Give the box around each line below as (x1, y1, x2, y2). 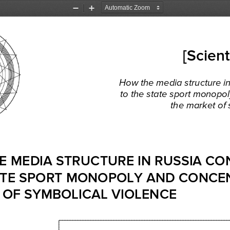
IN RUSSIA (138, 152, 202, 168)
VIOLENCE (111, 185, 181, 201)
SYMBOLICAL (24, 185, 111, 201)
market (184, 99, 216, 110)
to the (120, 87, 147, 99)
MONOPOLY (62, 168, 147, 184)
